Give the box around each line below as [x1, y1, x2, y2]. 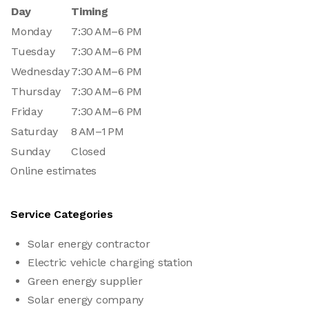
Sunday [11, 144, 50, 158]
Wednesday [11, 64, 70, 78]
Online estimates [10, 163, 97, 177]
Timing [71, 4, 108, 18]
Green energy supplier [28, 274, 143, 288]
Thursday [11, 84, 61, 98]
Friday [11, 104, 43, 118]
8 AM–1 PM [71, 124, 124, 138]
